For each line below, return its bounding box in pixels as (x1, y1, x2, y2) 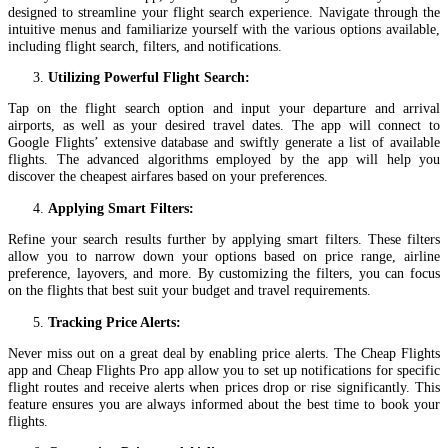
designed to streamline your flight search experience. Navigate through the (8, 3, 440, 20)
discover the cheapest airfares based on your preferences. (8, 168, 328, 185)
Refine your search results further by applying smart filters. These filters (8, 231, 440, 248)
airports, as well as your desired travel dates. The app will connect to (8, 117, 440, 134)
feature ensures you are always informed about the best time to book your (8, 396, 440, 413)
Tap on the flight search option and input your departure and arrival (8, 100, 440, 117)
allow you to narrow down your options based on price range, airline (8, 248, 440, 265)
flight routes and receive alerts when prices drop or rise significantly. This (8, 379, 440, 396)
